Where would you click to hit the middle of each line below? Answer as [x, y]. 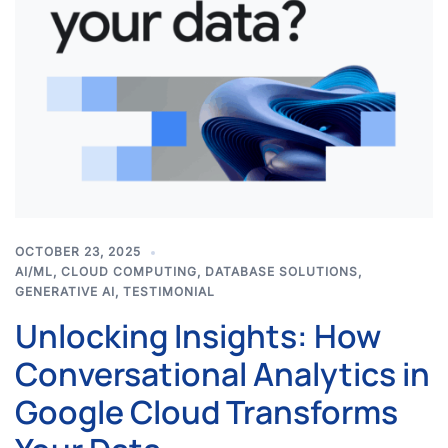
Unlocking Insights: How [198, 336]
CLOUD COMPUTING [129, 271]
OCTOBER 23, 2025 [78, 251]
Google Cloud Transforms [206, 412]
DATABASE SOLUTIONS [281, 271]
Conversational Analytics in [222, 374]
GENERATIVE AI [65, 291]
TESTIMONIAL [169, 291]
